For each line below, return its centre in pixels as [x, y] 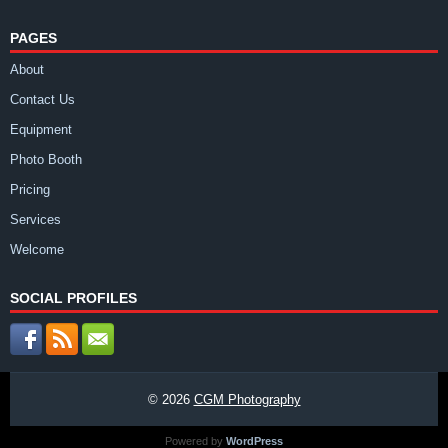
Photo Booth [46, 159]
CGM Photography [247, 399]
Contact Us [42, 99]
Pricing [30, 189]
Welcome [37, 249]
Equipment [41, 129]
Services [35, 219]
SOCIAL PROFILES [73, 297]
